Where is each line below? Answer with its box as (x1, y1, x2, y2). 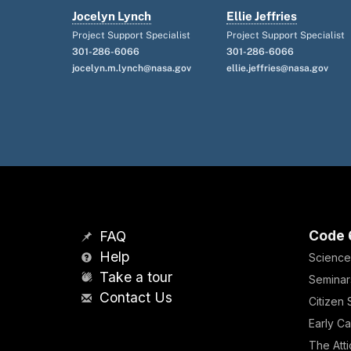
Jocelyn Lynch (71, 9, 151, 23)
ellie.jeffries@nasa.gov (226, 63, 328, 74)
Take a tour (95, 269, 172, 285)
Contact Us (95, 289, 172, 306)
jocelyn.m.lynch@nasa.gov (71, 63, 191, 74)
